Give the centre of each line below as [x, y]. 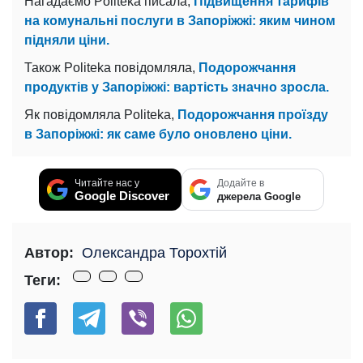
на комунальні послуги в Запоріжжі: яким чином [180, 20]
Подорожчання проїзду [253, 114]
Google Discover [122, 195]
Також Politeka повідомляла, [111, 67]
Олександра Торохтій [154, 252]
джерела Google [259, 196]
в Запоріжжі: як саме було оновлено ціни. [158, 134]
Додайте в [241, 183]
